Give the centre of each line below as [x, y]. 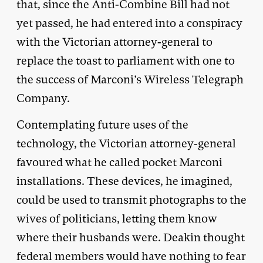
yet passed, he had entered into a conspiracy [129, 23]
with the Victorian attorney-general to [114, 42]
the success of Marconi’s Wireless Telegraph [130, 79]
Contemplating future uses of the [102, 124]
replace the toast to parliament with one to [126, 60]
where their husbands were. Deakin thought [131, 237]
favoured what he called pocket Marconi [119, 162]
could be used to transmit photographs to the [131, 200]
